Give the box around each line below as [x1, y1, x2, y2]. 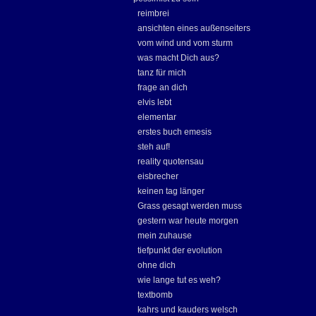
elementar [138, 112, 176, 122]
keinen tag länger [138, 186, 205, 196]
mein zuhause [138, 231, 192, 241]
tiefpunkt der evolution [138, 245, 222, 255]
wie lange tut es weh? [138, 275, 221, 285]
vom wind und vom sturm [138, 38, 233, 48]
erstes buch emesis [138, 127, 212, 137]
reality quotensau [138, 157, 204, 166]
